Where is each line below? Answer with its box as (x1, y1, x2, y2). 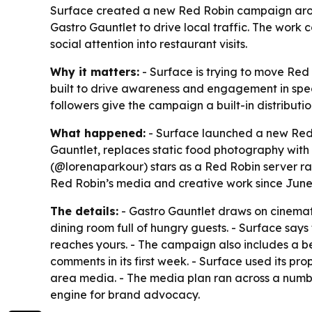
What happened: (50, 125, 146, 140)
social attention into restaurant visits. (50, 36, 247, 51)
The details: (50, 203, 118, 218)
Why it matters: (50, 64, 139, 79)
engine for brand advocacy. (50, 287, 200, 302)
